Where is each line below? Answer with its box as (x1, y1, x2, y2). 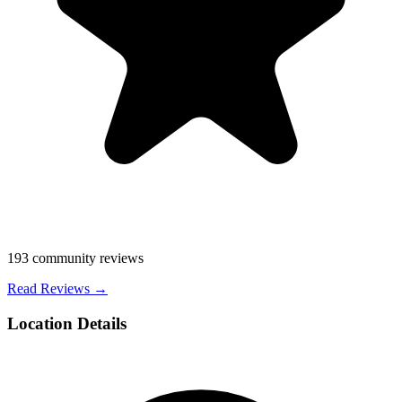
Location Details (7, 314, 127, 334)
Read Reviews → (7, 281, 108, 297)
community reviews (29, 250, 144, 267)
